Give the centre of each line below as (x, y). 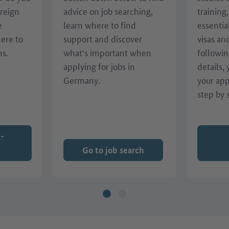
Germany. (82, 80)
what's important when (107, 52)
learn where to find (99, 25)
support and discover (102, 39)
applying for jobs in (99, 66)
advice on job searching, (108, 11)
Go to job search (113, 150)
